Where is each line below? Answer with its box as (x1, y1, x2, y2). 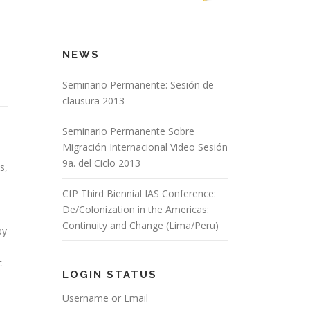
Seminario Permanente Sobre (62, 125, 194, 138)
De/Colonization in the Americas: (62, 203, 209, 216)
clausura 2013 (62, 94, 125, 107)
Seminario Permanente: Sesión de (62, 78, 214, 91)
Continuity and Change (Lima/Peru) (62, 219, 219, 232)
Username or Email (62, 291, 148, 304)
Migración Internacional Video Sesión (62, 140, 228, 154)
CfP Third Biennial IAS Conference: (62, 187, 216, 200)
